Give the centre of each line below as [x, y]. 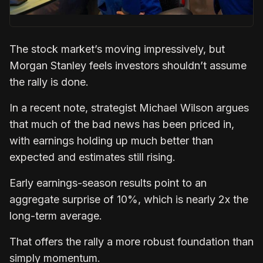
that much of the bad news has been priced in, [122, 124]
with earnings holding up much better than [111, 140]
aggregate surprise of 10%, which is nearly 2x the [129, 199]
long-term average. [57, 215]
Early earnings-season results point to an [108, 183]
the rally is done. [49, 82]
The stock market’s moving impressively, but [117, 49]
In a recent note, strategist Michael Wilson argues [129, 107]
